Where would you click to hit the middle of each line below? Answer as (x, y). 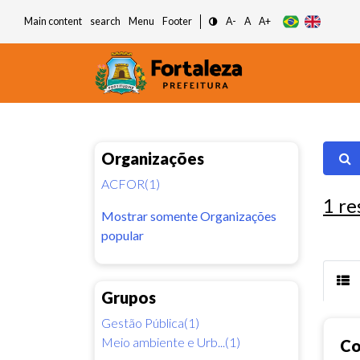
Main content (53, 21)
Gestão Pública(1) (150, 322)
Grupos (129, 297)
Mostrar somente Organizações (189, 215)
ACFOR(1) (131, 183)
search (105, 21)
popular (123, 235)
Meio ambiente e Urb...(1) (171, 342)
